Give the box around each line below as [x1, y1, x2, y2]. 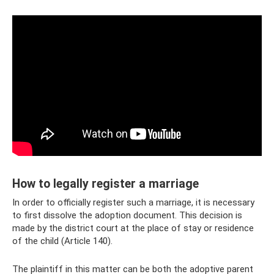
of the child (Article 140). [12, 235, 113, 246]
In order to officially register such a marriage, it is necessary [12, 197, 254, 208]
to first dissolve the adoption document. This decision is [12, 210, 242, 221]
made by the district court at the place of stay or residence [12, 223, 254, 234]
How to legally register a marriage [12, 177, 199, 191]
